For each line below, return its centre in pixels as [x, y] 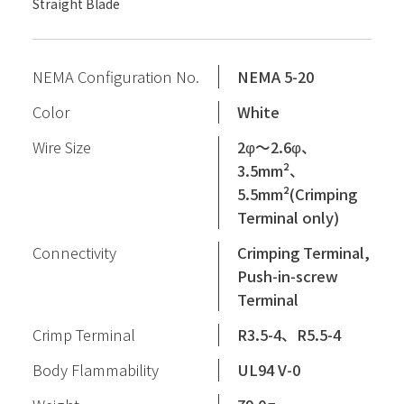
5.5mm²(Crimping [298, 194]
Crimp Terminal [83, 335]
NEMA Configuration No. [115, 77]
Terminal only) [289, 218]
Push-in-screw [288, 276]
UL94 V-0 [269, 370]
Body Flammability [95, 370]
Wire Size [61, 147]
